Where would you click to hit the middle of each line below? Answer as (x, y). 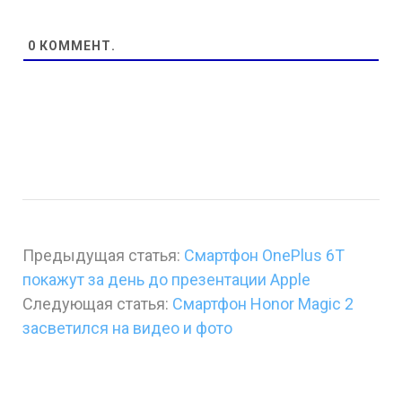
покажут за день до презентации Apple (166, 279)
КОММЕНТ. (76, 45)
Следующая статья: (97, 303)
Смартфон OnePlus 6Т (264, 255)
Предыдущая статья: (103, 255)
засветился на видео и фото (127, 328)
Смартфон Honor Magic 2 (263, 303)
